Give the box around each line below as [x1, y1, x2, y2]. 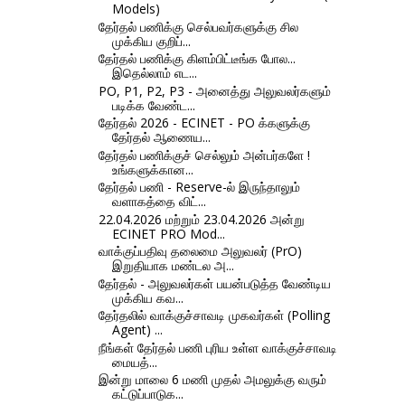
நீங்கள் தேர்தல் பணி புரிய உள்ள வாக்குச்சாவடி [98, 338, 337, 356]
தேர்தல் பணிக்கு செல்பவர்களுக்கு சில [98, 17, 298, 35]
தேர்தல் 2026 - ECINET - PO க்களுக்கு [98, 114, 310, 132]
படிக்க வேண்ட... [111, 96, 195, 114]
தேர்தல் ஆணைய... [111, 128, 211, 146]
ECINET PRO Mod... [111, 224, 225, 242]
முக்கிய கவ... [111, 288, 184, 306]
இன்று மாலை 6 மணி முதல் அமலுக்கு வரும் [98, 371, 326, 389]
